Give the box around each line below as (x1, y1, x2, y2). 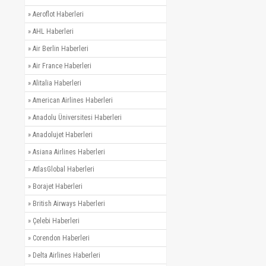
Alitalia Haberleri (33, 78, 81, 87)
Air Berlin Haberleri (33, 44, 88, 53)
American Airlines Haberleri (33, 96, 113, 104)
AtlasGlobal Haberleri (33, 164, 94, 173)
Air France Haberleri (33, 61, 91, 70)
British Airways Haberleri (33, 199, 105, 208)
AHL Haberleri (33, 27, 74, 36)
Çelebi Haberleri (33, 216, 80, 225)
